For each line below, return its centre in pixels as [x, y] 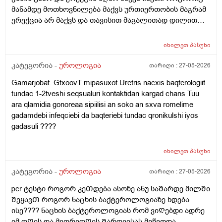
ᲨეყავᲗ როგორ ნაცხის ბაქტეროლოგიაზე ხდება [100, 200]
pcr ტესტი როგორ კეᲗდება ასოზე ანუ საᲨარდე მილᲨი [111, 189]
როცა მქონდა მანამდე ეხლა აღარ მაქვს [85, 31]
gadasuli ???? [34, 127]
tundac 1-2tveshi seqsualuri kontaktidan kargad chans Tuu [105, 94]
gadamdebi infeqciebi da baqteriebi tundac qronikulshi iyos [105, 116]
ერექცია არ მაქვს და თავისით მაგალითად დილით [104, 21]
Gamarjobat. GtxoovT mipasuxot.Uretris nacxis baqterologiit [108, 83]
